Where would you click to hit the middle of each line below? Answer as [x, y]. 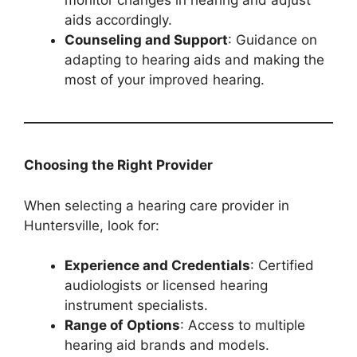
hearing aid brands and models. [167, 345]
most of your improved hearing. [165, 80]
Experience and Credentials [157, 266]
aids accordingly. [118, 20]
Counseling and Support [146, 40]
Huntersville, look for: [92, 225]
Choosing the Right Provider [118, 165]
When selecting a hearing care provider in [157, 205]
